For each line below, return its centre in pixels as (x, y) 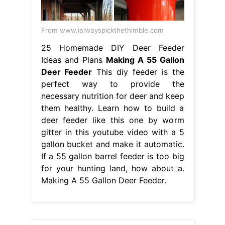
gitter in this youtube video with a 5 (113, 132)
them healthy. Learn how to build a (113, 108)
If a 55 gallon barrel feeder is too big (113, 156)
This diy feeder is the (138, 72)
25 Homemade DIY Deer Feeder (113, 48)
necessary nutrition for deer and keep (113, 96)
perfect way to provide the (113, 84)
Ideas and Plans (73, 60)
